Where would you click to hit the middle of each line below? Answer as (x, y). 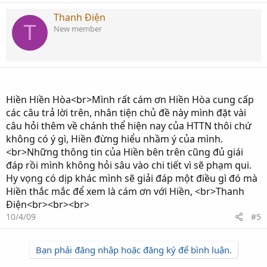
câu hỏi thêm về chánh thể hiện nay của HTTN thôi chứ (129, 126)
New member (78, 28)
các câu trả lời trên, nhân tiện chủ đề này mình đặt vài (126, 113)
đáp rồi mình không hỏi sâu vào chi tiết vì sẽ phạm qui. (129, 165)
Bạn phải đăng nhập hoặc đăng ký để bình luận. (133, 250)
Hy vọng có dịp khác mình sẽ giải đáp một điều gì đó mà (132, 178)
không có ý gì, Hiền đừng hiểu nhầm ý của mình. (114, 139)
